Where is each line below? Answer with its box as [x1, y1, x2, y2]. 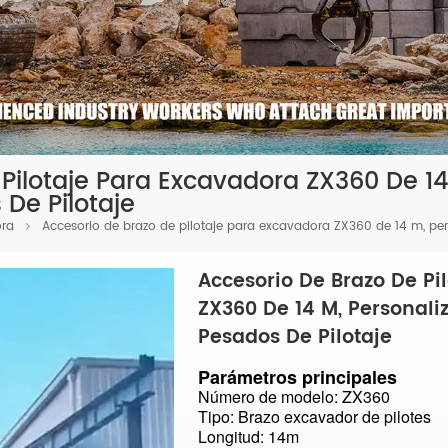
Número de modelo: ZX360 [197, 385, 390, 409]
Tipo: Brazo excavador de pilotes [197, 405, 431, 429]
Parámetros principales [197, 364, 397, 391]
